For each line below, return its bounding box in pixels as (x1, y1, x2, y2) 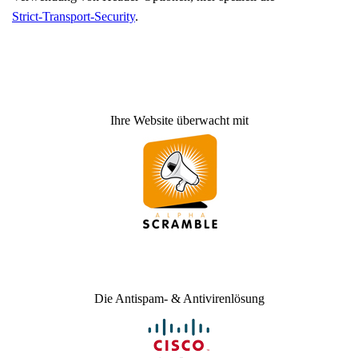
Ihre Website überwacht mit (109, 113, 249, 127)
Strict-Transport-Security (12, 10, 135, 23)
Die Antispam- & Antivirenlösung (93, 292, 265, 305)
